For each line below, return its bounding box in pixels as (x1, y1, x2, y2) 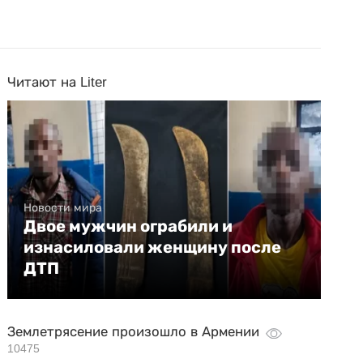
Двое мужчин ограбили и (23, 216, 233, 236)
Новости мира (23, 201, 103, 214)
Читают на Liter (7, 75, 108, 90)
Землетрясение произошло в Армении (7, 324, 260, 340)
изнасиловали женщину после (23, 237, 282, 257)
